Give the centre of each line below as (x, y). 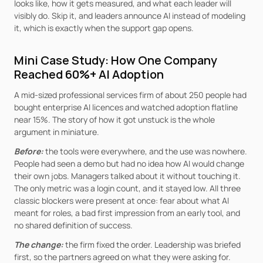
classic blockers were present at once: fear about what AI (122, 200)
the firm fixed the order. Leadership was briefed (153, 245)
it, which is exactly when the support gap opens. (104, 28)
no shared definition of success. (73, 225)
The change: (39, 245)
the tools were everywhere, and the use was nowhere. (146, 151)
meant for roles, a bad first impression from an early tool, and (127, 213)
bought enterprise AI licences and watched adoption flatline (126, 107)
